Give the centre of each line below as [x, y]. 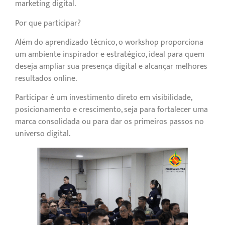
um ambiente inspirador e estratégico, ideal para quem [110, 55]
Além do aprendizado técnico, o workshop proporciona [109, 43]
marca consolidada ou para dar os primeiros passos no [109, 122]
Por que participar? [48, 23]
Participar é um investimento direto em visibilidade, [103, 98]
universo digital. [43, 134]
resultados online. [46, 79]
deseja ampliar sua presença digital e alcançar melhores [111, 67]
